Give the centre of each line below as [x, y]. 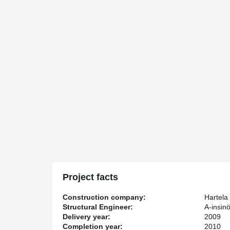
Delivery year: [87, 217]
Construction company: [104, 197]
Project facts [90, 177]
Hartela [216, 197]
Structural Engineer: [98, 207]
